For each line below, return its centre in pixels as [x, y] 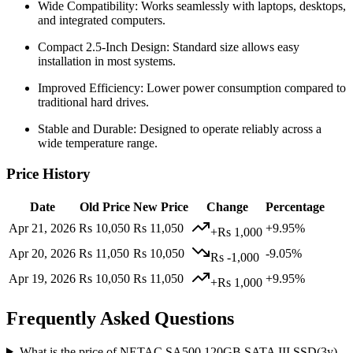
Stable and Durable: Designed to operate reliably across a [180, 129]
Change [227, 206]
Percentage [295, 206]
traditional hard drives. [93, 102]
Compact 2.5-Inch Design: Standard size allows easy [169, 47]
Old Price [104, 206]
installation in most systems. [107, 61]
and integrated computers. [102, 20]
